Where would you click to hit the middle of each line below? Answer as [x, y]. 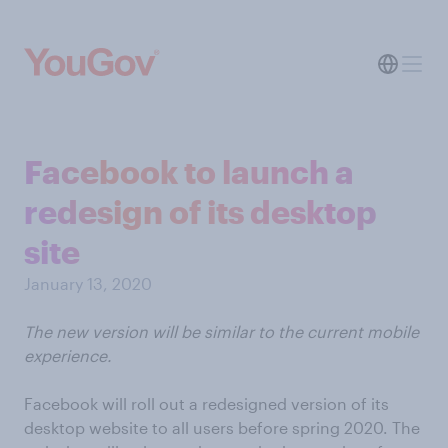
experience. [68, 355]
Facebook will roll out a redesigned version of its [206, 403]
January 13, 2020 [88, 283]
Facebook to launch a [189, 171]
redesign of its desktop [200, 211]
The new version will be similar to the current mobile [221, 331]
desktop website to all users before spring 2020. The [222, 427]
